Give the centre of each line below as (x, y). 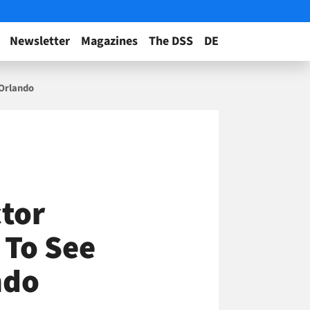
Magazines (109, 41)
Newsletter (40, 41)
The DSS (171, 41)
